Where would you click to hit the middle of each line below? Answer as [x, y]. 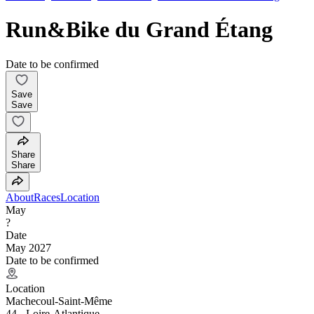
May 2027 [28, 247]
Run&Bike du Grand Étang [139, 30]
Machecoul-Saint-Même [59, 301]
